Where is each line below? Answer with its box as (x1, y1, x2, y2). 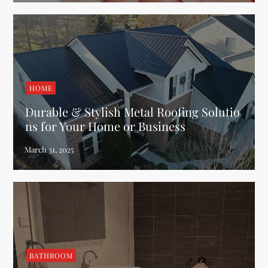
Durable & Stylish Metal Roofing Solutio (25, 103, 240, 120)
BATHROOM (29, 251, 73, 260)
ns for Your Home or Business (25, 118, 186, 134)
